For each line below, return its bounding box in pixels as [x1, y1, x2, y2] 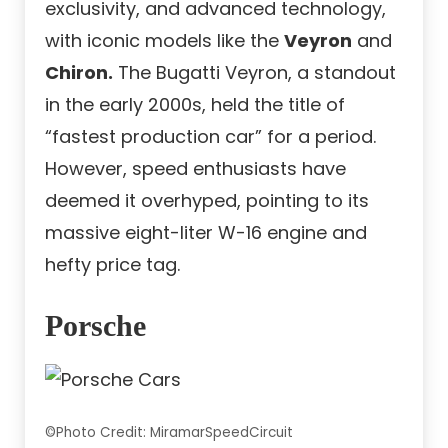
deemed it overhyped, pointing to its [45, 188, 369, 214]
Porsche [45, 309, 146, 343]
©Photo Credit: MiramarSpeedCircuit [45, 423, 293, 443]
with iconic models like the [45, 28, 284, 54]
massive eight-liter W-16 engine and [45, 220, 367, 246]
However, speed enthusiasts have [45, 156, 346, 182]
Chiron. [45, 60, 113, 86]
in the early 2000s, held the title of [45, 92, 345, 118]
